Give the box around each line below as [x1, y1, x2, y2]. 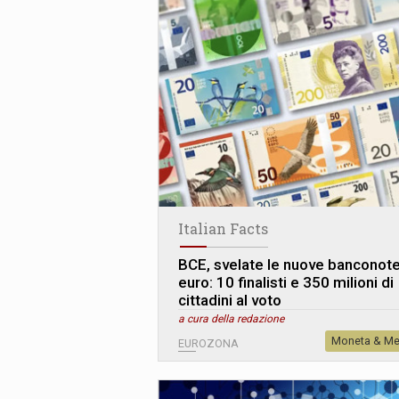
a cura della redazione [178, 312, 284, 325]
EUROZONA [178, 336, 239, 350]
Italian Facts [178, 218, 268, 238]
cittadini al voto [178, 290, 281, 309]
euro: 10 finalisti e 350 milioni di [178, 273, 394, 291]
